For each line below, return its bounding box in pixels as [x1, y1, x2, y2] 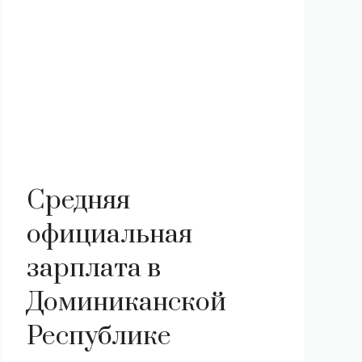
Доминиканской [26, 286, 226, 319]
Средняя [26, 184, 130, 217]
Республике [26, 320, 171, 353]
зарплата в [26, 252, 161, 285]
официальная [26, 218, 192, 251]
